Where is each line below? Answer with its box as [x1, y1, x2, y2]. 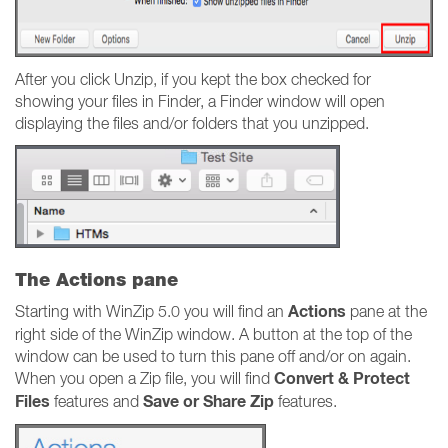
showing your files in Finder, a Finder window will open [15, 92, 385, 110]
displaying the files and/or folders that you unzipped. [15, 114, 369, 132]
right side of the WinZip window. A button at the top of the [15, 325, 412, 343]
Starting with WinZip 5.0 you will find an [15, 302, 288, 320]
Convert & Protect [274, 368, 410, 389]
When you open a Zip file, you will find [15, 369, 274, 387]
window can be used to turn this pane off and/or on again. [15, 347, 411, 365]
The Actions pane [15, 269, 178, 290]
